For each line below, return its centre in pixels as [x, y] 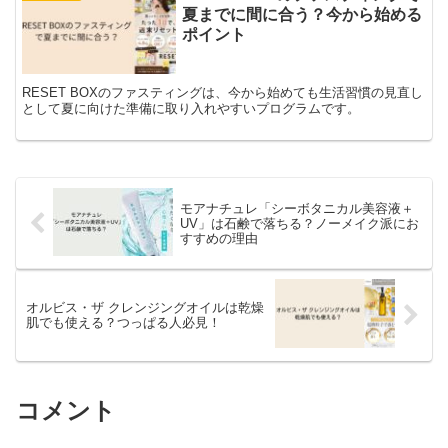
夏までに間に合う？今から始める [302, 14]
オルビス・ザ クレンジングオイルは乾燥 [145, 308]
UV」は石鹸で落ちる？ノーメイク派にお [299, 224]
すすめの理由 [218, 239]
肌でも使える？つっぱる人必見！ [123, 323]
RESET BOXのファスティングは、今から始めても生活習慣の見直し [223, 92]
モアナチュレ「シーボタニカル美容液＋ [296, 209]
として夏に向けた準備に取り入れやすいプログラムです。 [191, 108]
